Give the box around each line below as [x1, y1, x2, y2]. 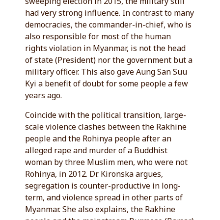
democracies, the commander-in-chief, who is [25, 19, 192, 30]
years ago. [25, 90, 62, 101]
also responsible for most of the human [25, 31, 171, 42]
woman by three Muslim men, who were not [25, 157, 188, 167]
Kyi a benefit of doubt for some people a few [25, 78, 189, 89]
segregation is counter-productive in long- [25, 180, 181, 191]
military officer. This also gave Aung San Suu [25, 66, 188, 77]
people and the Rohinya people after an [25, 133, 172, 144]
